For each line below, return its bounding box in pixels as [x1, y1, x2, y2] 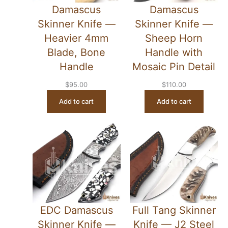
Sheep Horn [145, 32, 203, 45]
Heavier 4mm [44, 32, 109, 45]
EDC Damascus [40, 204, 113, 217]
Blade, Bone [47, 46, 106, 59]
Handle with [145, 46, 203, 59]
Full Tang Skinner [132, 204, 216, 217]
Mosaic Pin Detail [132, 61, 215, 73]
